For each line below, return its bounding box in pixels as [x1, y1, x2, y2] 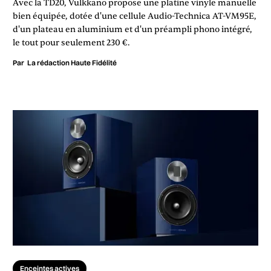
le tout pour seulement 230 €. [13, 37, 130, 48]
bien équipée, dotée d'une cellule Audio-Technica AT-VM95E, [13, 10, 256, 21]
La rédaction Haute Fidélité [27, 57, 117, 67]
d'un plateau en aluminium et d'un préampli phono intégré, [13, 24, 252, 34]
